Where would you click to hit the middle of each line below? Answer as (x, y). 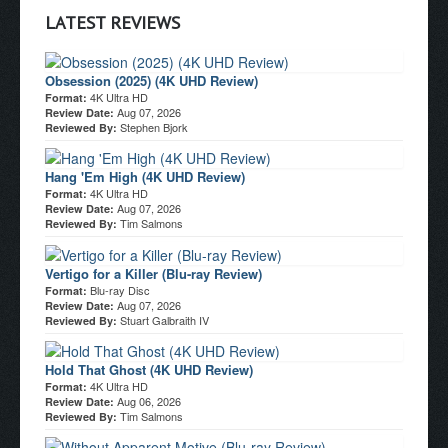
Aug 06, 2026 (149, 400)
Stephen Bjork (154, 126)
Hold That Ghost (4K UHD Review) (149, 369)
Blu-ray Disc (120, 289)
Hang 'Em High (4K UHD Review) (145, 177)
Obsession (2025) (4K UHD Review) (151, 80)
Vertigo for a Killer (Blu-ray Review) (153, 273)
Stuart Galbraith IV (164, 319)
